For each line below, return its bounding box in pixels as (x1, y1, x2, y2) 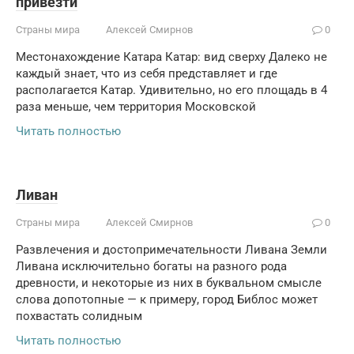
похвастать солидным (16, 309, 142, 323)
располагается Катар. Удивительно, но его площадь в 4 (16, 83, 327, 97)
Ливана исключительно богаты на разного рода (16, 259, 287, 273)
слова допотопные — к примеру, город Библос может (16, 292, 318, 307)
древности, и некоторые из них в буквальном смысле (16, 276, 322, 290)
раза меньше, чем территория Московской (16, 100, 256, 114)
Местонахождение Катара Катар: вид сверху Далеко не (16, 50, 327, 64)
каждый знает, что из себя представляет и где (16, 66, 277, 81)
